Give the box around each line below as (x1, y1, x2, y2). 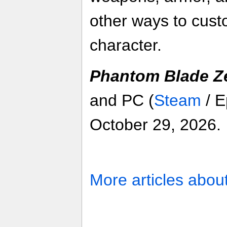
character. (90, 36, 162, 55)
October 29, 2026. (90, 116, 221, 134)
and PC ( (90, 91, 154, 110)
